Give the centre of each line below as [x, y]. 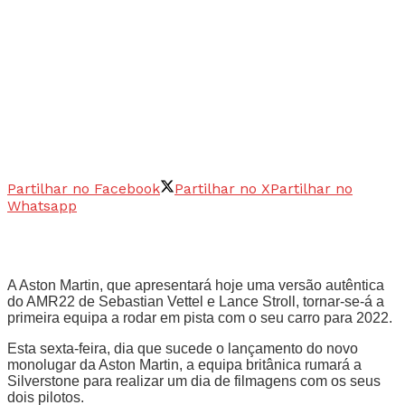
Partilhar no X [222, 188]
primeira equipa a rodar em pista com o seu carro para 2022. [200, 317]
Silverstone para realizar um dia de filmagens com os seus [194, 381]
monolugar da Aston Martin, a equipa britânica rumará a [184, 364]
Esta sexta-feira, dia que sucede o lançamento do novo [183, 348]
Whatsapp [42, 205]
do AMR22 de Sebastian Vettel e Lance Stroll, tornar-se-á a [196, 301]
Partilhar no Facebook [84, 188]
